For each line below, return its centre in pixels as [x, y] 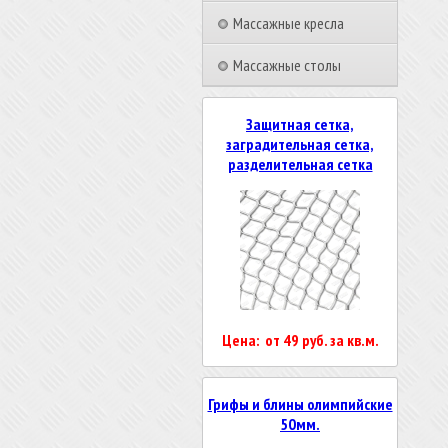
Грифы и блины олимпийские [300, 404]
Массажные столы [287, 65]
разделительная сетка [300, 164]
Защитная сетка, [300, 124]
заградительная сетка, [300, 144]
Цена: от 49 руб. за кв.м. [300, 340]
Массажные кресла [288, 23]
